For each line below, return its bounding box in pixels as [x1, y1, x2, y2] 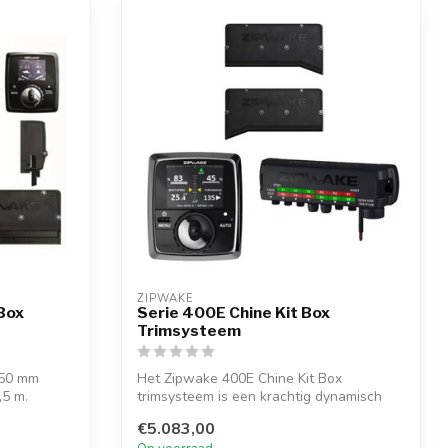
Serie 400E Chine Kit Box [137, 303, 330, 323]
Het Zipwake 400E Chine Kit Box [137, 369, 342, 389]
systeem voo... [137, 405, 226, 425]
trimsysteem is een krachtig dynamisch [137, 387, 382, 407]
